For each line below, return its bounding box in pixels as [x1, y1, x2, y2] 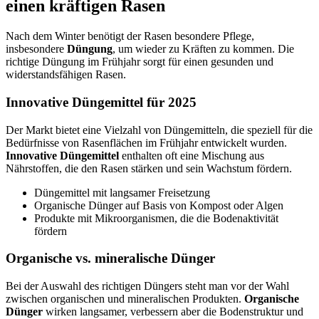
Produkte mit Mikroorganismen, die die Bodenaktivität [34, 211, 278, 224]
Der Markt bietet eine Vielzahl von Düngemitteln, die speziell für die [6, 123, 313, 136]
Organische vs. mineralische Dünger [6, 251, 215, 266]
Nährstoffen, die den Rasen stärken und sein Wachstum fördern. [6, 162, 292, 174]
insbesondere [6, 43, 67, 56]
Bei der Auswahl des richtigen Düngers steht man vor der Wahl [6, 280, 289, 293]
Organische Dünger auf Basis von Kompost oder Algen [34, 199, 283, 211]
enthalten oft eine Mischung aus [119, 149, 264, 162]
